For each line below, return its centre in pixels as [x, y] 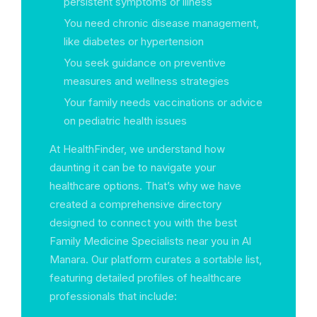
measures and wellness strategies [146, 81]
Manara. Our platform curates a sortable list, [156, 259]
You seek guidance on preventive [145, 63]
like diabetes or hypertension [134, 41]
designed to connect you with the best [143, 223]
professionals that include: [113, 296]
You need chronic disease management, [161, 23]
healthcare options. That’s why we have [145, 186]
